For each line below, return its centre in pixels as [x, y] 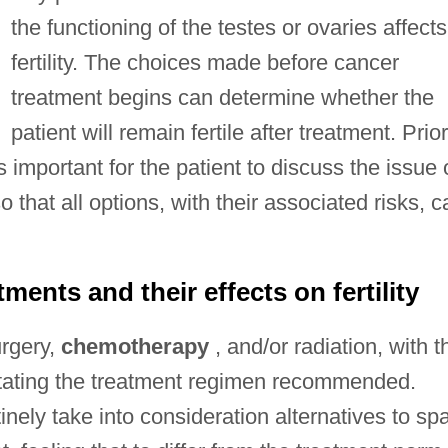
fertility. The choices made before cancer [204, 62]
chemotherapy [134, 346]
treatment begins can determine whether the [222, 97]
